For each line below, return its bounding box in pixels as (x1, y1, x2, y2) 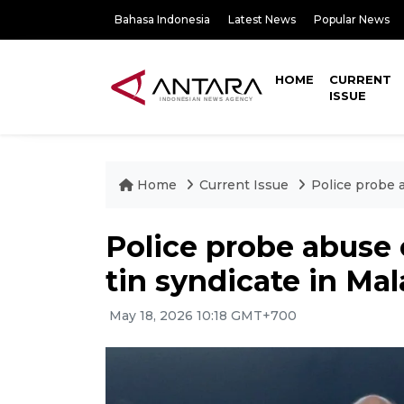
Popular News (314, 13, 390, 26)
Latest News (228, 13, 296, 26)
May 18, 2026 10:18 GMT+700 (106, 308, 297, 324)
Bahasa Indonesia (115, 13, 210, 26)
